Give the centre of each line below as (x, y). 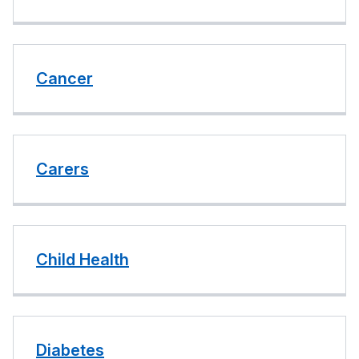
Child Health (83, 260)
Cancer (65, 79)
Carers (63, 169)
